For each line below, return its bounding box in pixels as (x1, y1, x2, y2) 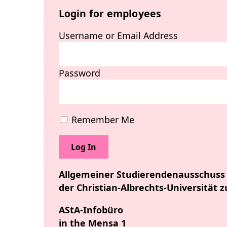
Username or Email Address (58, 29, 178, 42)
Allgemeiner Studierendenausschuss (58, 168, 225, 181)
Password (58, 67, 100, 80)
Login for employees (58, 7, 162, 21)
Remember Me (68, 113, 134, 126)
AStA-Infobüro (58, 203, 123, 216)
